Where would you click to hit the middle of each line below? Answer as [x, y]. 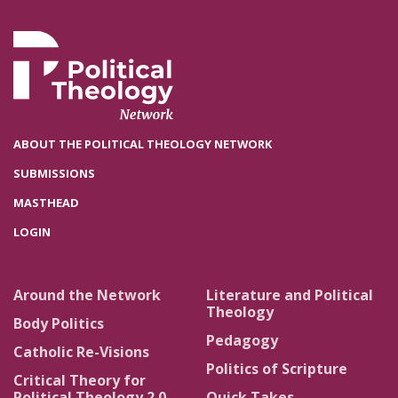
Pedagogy [242, 340]
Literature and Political [290, 295]
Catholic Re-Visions [81, 351]
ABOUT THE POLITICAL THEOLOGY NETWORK [143, 144]
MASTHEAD [46, 203]
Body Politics [59, 323]
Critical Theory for [80, 380]
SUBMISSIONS [54, 174]
